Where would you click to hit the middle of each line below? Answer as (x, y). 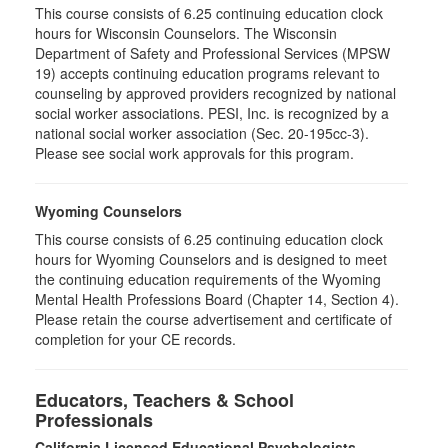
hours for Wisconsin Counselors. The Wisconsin (186, 33)
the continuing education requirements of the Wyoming (208, 279)
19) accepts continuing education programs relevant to (207, 73)
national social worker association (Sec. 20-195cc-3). (202, 133)
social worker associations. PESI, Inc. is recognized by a (212, 113)
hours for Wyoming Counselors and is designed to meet (211, 259)
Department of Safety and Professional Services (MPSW (212, 53)
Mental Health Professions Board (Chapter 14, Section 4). (217, 299)
